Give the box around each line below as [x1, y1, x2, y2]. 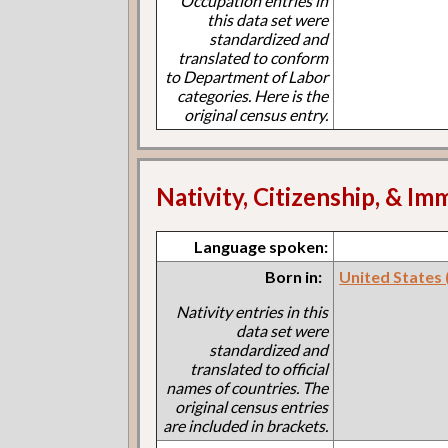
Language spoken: [194, 236, 329, 256]
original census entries [175, 396, 329, 416]
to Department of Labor [165, 67, 329, 87]
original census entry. [184, 105, 329, 125]
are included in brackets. [163, 415, 329, 435]
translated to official [190, 358, 329, 378]
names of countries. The [166, 377, 329, 397]
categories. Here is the [177, 86, 329, 106]
